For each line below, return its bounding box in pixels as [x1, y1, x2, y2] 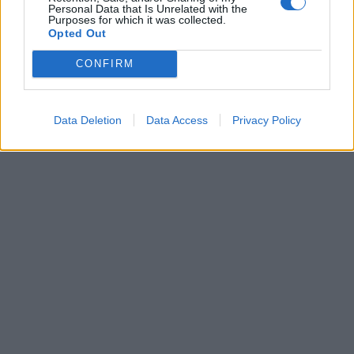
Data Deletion [53, 113, 122, 126]
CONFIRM [75, 58, 134, 70]
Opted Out [48, 26, 107, 40]
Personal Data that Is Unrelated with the [48, 2, 247, 15]
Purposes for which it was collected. [48, 13, 226, 26]
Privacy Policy [232, 113, 301, 126]
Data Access [145, 113, 208, 126]
